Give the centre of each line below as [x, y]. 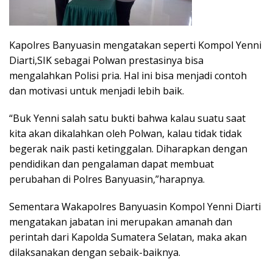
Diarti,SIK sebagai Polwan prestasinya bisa [106, 61]
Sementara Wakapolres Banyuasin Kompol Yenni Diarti [135, 207]
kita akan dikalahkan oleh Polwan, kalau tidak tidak [126, 134]
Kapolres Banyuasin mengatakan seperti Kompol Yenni [135, 45]
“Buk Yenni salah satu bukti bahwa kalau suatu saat [127, 119]
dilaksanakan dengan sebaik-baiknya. [95, 253]
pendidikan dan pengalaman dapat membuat [112, 164]
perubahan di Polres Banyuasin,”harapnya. [107, 179]
